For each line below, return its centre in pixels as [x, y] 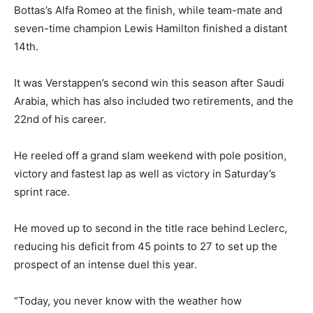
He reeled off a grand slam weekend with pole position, [150, 156]
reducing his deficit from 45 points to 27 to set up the [146, 247]
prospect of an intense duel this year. [105, 265]
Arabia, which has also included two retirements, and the [154, 101]
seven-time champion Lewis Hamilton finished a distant [151, 29]
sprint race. [42, 192]
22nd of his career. [60, 119]
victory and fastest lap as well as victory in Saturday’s [145, 174]
